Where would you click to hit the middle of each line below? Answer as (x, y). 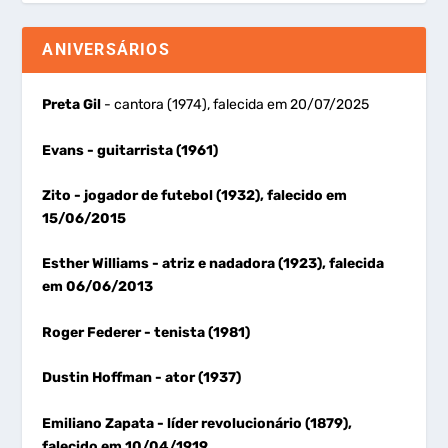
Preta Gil (72, 105)
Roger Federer (92, 332)
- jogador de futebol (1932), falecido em (211, 196)
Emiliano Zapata (98, 423)
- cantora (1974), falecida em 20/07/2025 (235, 105)
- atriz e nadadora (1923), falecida (267, 264)
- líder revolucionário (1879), (253, 423)
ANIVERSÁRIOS (106, 50)
